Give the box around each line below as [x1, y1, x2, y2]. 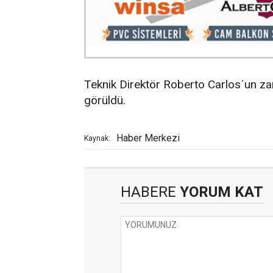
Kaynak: [84, 133, 110, 143]
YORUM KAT [176, 183, 263, 200]
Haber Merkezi [116, 132, 180, 144]
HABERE [121, 183, 176, 200]
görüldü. [84, 93, 126, 107]
